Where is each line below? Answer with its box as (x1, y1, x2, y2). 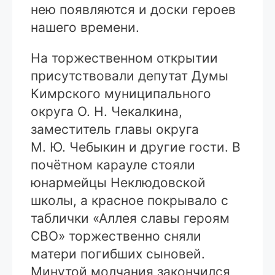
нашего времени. (31, 19, 139, 35)
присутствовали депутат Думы (31, 68, 228, 83)
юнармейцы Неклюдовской (31, 174, 206, 190)
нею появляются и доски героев (31, 1, 236, 17)
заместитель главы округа (31, 121, 199, 137)
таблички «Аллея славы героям (31, 210, 230, 226)
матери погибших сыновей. (31, 246, 205, 261)
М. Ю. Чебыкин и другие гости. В (31, 139, 241, 155)
